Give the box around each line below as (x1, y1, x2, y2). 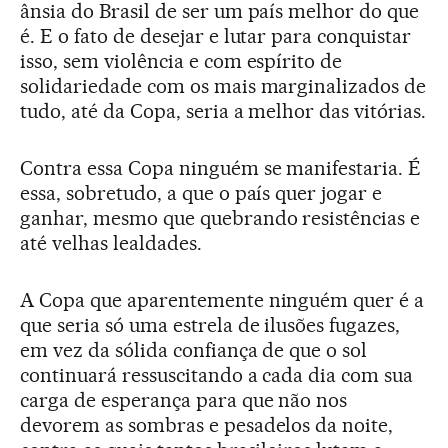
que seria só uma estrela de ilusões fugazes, (20, 313, 401, 337)
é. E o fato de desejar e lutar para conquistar (20, 24, 412, 48)
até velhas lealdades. (20, 231, 202, 255)
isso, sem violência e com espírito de (20, 49, 343, 73)
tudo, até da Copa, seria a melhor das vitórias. (20, 99, 427, 123)
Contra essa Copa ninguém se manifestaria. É (20, 156, 422, 180)
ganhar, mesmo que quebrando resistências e (20, 206, 421, 230)
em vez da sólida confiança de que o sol (20, 338, 368, 362)
